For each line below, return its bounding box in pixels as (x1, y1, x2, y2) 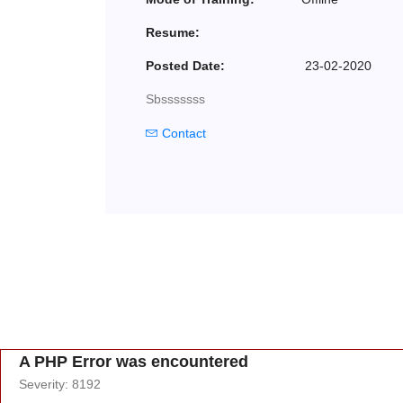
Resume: (146, 25, 200, 40)
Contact (158, 126, 206, 140)
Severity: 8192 (19, 376, 101, 391)
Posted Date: (146, 58, 225, 73)
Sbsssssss (146, 92, 205, 106)
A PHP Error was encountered (19, 352, 248, 371)
